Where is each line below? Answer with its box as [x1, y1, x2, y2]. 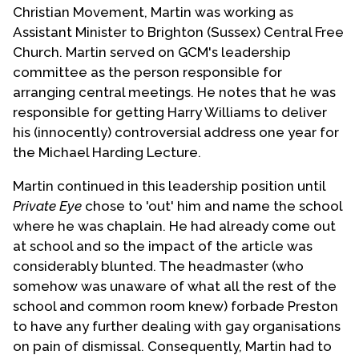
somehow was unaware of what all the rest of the [13, 277, 337, 294]
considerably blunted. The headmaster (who [13, 257, 304, 274]
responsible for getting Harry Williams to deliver [13, 103, 327, 120]
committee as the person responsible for [13, 63, 282, 80]
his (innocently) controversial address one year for [13, 123, 339, 140]
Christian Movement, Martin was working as [13, 3, 293, 20]
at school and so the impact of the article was [13, 237, 313, 254]
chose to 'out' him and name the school [82, 197, 342, 214]
